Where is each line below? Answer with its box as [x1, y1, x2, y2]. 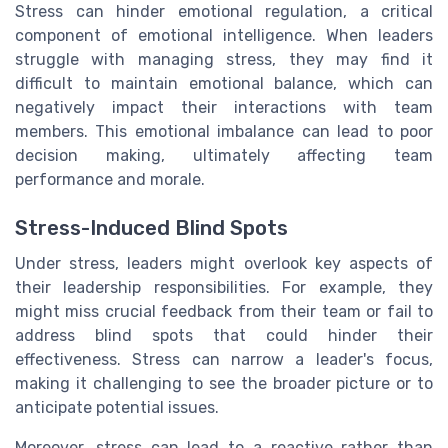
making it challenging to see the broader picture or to [15, 374, 433, 394]
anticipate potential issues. [15, 398, 219, 418]
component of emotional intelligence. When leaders [15, 25, 433, 45]
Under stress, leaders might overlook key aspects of [15, 254, 433, 274]
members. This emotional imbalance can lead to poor [15, 121, 433, 141]
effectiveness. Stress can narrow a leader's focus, [15, 350, 433, 370]
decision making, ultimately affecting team [15, 145, 433, 165]
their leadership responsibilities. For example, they [15, 278, 433, 298]
